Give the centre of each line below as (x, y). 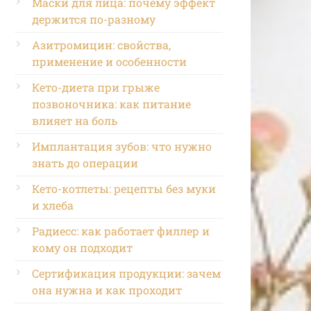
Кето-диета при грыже (96, 87)
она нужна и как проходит (107, 289)
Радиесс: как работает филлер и (121, 230)
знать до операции (85, 162)
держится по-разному (94, 19)
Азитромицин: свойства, (101, 44)
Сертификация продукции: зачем (126, 273)
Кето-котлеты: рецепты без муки (124, 188)
